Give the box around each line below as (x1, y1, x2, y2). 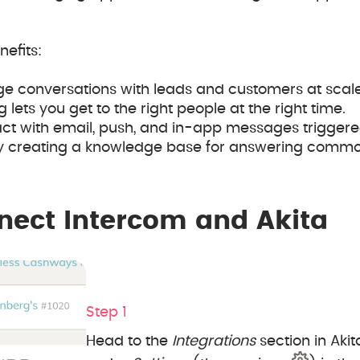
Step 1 (86, 305, 127, 320)
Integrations (172, 333, 256, 349)
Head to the (86, 333, 172, 349)
